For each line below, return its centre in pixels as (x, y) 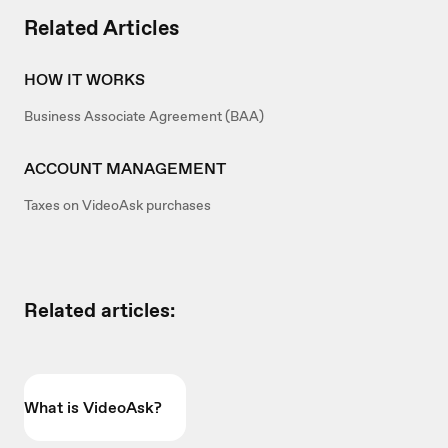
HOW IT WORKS (84, 80)
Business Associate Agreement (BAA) (144, 116)
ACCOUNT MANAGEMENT (125, 169)
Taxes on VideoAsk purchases (117, 205)
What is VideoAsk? (93, 408)
